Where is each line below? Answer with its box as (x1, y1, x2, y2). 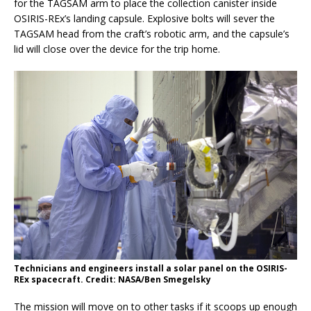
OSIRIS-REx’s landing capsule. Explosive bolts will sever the (14, 11, 275, 25)
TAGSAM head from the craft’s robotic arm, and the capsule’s (14, 26, 289, 40)
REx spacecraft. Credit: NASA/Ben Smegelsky (14, 273, 211, 285)
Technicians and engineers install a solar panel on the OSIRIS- (14, 262, 287, 274)
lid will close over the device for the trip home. (14, 42, 220, 56)
